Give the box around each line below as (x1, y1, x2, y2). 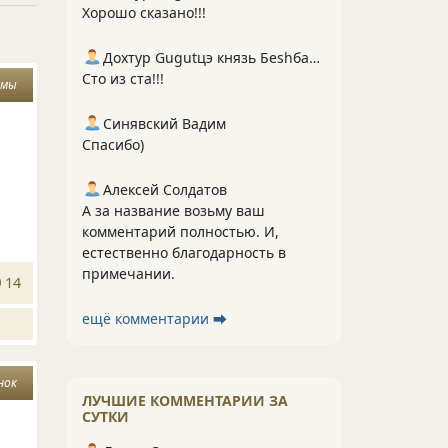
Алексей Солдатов (103, 180, 227, 199)
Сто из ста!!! (82, 69, 164, 88)
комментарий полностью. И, (82, 222, 279, 241)
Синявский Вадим (103, 114, 226, 133)
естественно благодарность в (82, 243, 286, 262)
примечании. (82, 264, 175, 283)
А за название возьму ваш (82, 201, 265, 220)
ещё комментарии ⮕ (82, 309, 227, 328)
